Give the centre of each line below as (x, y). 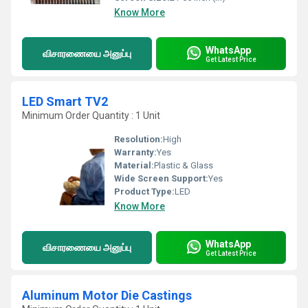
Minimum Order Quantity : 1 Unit (91, 115)
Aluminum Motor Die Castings (107, 295)
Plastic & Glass (184, 165)
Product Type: (144, 191)
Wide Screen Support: (161, 178)
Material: (134, 165)
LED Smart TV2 (65, 101)
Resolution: (139, 139)
